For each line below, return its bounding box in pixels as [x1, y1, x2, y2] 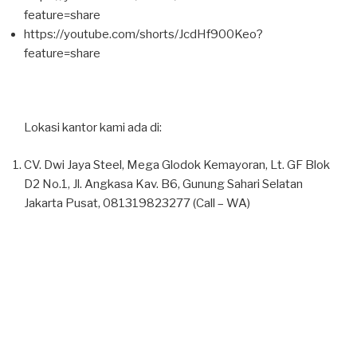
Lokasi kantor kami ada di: [24, 120, 162, 135]
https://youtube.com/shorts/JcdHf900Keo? [24, 27, 263, 42]
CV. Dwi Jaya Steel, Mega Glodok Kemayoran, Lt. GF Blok [24, 157, 330, 172]
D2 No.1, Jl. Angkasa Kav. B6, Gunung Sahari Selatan [24, 176, 303, 191]
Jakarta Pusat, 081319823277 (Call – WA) [24, 195, 250, 210]
